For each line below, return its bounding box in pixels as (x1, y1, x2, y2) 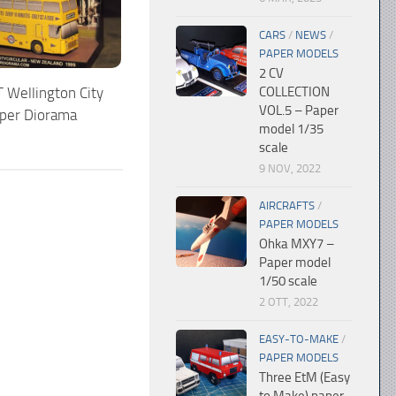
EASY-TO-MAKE (259, 332, 339, 346)
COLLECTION (259, 84, 330, 100)
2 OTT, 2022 (259, 295, 318, 308)
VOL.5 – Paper (259, 103, 339, 118)
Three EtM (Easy (259, 369, 350, 385)
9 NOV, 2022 (259, 162, 321, 175)
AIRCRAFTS (259, 199, 315, 212)
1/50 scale (259, 273, 317, 289)
